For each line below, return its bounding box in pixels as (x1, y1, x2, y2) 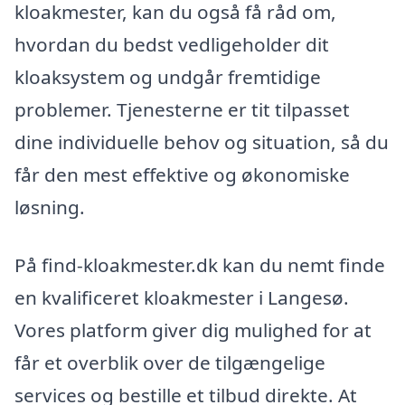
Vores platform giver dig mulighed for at (14, 317, 372, 344)
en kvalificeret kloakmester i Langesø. (14, 285, 349, 311)
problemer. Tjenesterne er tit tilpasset (14, 97, 350, 123)
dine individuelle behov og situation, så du (14, 129, 389, 155)
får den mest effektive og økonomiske (14, 162, 350, 188)
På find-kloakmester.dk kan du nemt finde (14, 252, 385, 278)
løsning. (14, 194, 85, 221)
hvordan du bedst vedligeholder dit (14, 32, 329, 58)
